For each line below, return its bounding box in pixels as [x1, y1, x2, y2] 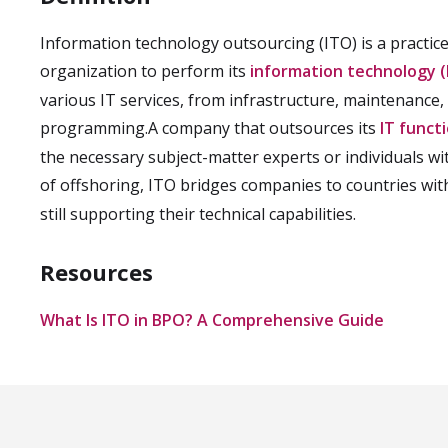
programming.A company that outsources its [40, 117, 380, 139]
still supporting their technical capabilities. [40, 203, 356, 225]
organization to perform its [40, 60, 250, 82]
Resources [40, 257, 153, 287]
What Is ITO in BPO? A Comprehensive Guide [40, 309, 384, 331]
